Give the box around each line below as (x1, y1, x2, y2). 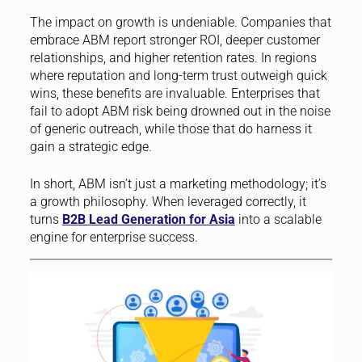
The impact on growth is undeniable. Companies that (29, 15, 331, 31)
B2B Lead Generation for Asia (61, 212, 235, 228)
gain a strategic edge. (29, 139, 152, 155)
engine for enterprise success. (29, 229, 198, 246)
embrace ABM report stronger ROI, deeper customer (29, 32, 320, 48)
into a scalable (234, 212, 322, 228)
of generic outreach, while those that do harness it (29, 121, 312, 137)
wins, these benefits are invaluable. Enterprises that (29, 86, 320, 102)
